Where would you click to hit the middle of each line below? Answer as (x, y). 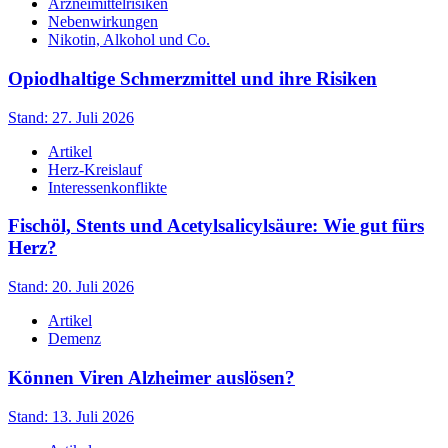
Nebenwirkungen (103, 22)
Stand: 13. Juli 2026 (71, 416)
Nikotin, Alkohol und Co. (129, 40)
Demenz (74, 339)
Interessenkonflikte (107, 187)
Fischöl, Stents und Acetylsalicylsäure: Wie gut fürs (216, 226)
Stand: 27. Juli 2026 (71, 117)
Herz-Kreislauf (95, 169)
